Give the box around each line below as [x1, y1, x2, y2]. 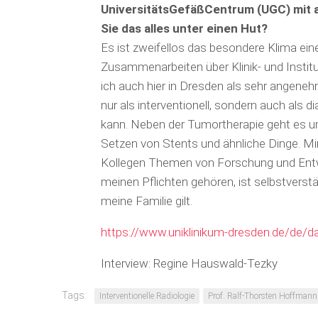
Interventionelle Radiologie [99, 291, 194, 301]
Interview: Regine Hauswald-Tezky [101, 256, 278, 270]
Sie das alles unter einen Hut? [101, 21, 268, 35]
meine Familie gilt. [101, 194, 192, 208]
